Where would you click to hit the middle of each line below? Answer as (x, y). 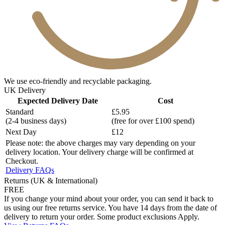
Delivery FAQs (30, 170)
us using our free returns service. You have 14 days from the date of (110, 208)
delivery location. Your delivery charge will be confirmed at (99, 152)
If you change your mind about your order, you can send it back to (109, 199)
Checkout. (22, 161)
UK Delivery (25, 90)
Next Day (21, 132)
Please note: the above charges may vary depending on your (100, 143)
